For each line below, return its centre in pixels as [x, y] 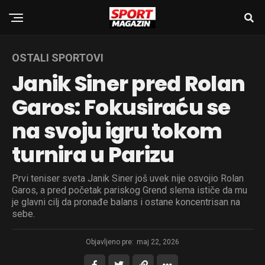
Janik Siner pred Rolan [129, 84]
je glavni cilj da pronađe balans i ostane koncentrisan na [126, 202]
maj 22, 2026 [158, 242]
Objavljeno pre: [110, 242]
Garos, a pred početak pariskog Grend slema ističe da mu [130, 190]
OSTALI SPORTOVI [58, 58]
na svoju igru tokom [117, 131]
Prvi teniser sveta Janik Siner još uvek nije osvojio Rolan [128, 178]
